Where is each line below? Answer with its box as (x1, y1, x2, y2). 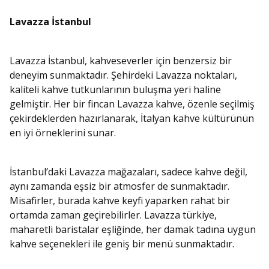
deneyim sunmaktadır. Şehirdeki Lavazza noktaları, (10, 68, 237, 82)
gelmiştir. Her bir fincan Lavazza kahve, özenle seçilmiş (10, 97, 255, 111)
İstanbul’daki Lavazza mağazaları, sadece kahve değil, (10, 165, 247, 179)
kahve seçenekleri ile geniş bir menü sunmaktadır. (10, 237, 234, 251)
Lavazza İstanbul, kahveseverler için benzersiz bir (10, 54, 232, 68)
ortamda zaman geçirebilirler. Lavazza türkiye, (10, 208, 217, 222)
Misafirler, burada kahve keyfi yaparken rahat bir (10, 194, 230, 208)
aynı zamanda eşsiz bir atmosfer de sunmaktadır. (10, 180, 229, 193)
